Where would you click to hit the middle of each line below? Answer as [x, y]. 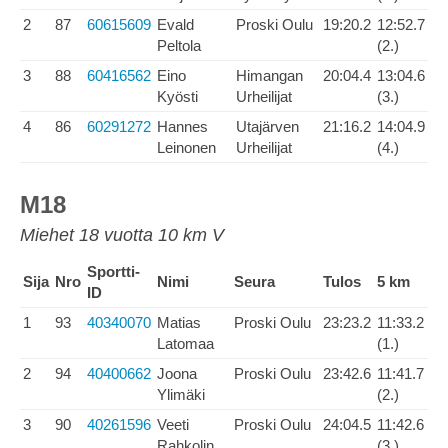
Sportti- [113, 271]
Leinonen [186, 147]
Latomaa [185, 343]
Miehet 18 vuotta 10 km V [122, 235]
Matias [179, 322]
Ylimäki [181, 394]
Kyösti [177, 96]
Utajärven [267, 126]
